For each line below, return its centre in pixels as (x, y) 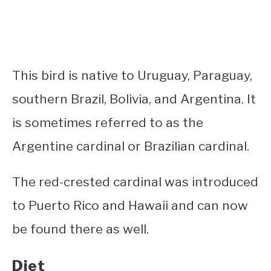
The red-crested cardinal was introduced (135, 181)
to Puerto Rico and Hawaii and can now (130, 205)
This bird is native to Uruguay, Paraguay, (132, 75)
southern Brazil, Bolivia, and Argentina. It (134, 99)
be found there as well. (80, 229)
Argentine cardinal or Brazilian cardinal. (131, 146)
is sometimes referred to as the (108, 122)
